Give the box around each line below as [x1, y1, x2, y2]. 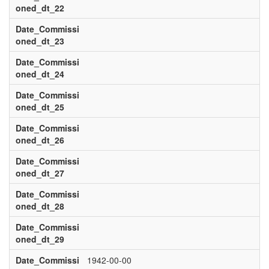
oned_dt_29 [15, 233, 64, 245]
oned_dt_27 [15, 167, 64, 179]
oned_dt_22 [15, 2, 64, 14]
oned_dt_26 [15, 134, 64, 146]
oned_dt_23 [15, 35, 64, 47]
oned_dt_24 [15, 68, 64, 80]
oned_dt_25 [15, 101, 64, 113]
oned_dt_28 [15, 200, 64, 212]
